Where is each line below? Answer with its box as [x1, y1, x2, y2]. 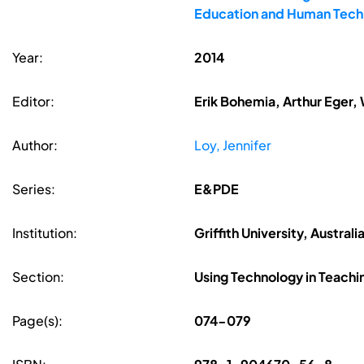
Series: [12, 180, 55, 198]
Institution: [12, 224, 77, 242]
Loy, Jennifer [193, 136, 271, 154]
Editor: [12, 93, 54, 110]
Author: [12, 136, 58, 154]
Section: [12, 268, 64, 286]
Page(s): [12, 312, 63, 330]
